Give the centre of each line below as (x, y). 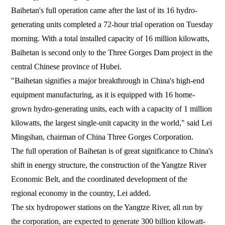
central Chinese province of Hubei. (67, 66)
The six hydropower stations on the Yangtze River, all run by (107, 207)
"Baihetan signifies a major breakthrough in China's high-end (108, 80)
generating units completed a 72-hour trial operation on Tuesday (112, 24)
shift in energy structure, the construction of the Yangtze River (109, 165)
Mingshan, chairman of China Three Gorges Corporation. (102, 137)
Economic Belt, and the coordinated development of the (99, 179)
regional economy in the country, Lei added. (81, 193)
